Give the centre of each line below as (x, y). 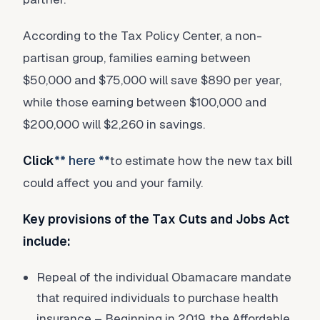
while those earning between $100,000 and (145, 102)
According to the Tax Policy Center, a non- (142, 36)
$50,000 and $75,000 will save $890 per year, (152, 80)
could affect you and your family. (113, 183)
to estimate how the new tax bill (201, 161)
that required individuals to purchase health (158, 298)
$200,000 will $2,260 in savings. (114, 124)
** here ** (82, 161)
